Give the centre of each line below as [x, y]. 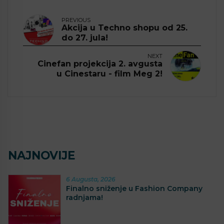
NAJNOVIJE [42, 156]
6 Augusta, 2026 [91, 179]
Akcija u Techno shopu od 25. [124, 28]
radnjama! [84, 197]
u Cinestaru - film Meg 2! [109, 74]
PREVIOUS [76, 20]
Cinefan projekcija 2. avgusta [100, 64]
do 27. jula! [85, 38]
